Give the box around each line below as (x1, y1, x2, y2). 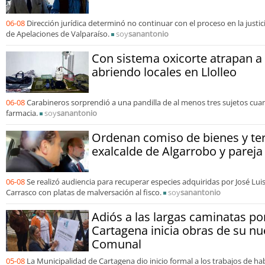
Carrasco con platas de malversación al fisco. (6, 187, 161, 198)
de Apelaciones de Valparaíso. (6, 28, 111, 40)
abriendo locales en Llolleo (92, 64, 237, 80)
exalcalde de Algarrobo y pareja (92, 143, 263, 160)
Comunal (92, 236, 141, 253)
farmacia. (6, 108, 40, 119)
